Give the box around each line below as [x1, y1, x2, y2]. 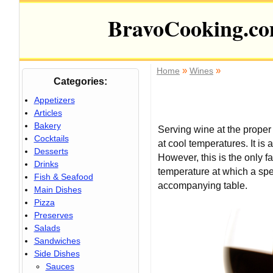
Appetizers [34, 95, 75, 105]
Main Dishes [34, 185, 82, 194]
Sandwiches [34, 236, 80, 246]
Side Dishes [34, 249, 80, 258]
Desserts [34, 146, 68, 156]
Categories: [53, 76, 107, 87]
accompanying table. [158, 180, 247, 191]
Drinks [34, 159, 58, 169]
